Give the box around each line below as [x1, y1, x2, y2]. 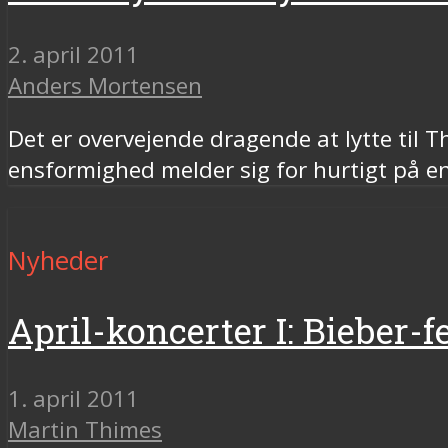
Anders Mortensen [8, 69, 202, 101]
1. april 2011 [8, 383, 139, 415]
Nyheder [8, 242, 108, 278]
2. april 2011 [8, 38, 139, 70]
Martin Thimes [8, 414, 162, 446]
